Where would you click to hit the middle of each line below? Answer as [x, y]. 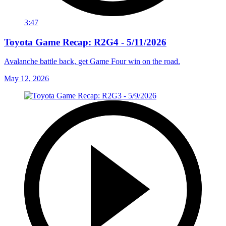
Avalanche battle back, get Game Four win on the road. [92, 62]
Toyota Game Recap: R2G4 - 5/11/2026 [85, 42]
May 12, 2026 [26, 79]
